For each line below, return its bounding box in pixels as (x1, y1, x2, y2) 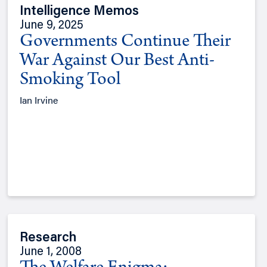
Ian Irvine (20, 93, 58, 107)
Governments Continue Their (20, 33, 231, 52)
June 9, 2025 (20, 20, 84, 32)
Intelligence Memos (20, 5, 139, 19)
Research (20, 232, 77, 246)
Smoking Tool (20, 71, 121, 91)
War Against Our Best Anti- (20, 52, 215, 72)
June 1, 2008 (20, 246, 82, 259)
